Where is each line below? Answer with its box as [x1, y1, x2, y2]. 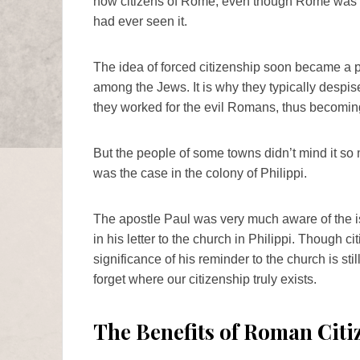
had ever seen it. [93, 14, 187, 28]
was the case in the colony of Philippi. [93, 166, 307, 180]
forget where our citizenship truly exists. [93, 272, 317, 286]
